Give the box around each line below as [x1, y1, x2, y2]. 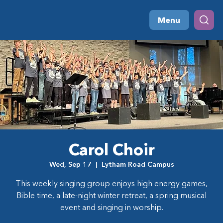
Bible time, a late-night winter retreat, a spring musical [16, 190, 207, 200]
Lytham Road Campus [101, 160, 174, 169]
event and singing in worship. [60, 202, 163, 212]
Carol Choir [68, 140, 155, 159]
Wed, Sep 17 [49, 160, 92, 169]
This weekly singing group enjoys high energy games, [15, 178, 208, 188]
